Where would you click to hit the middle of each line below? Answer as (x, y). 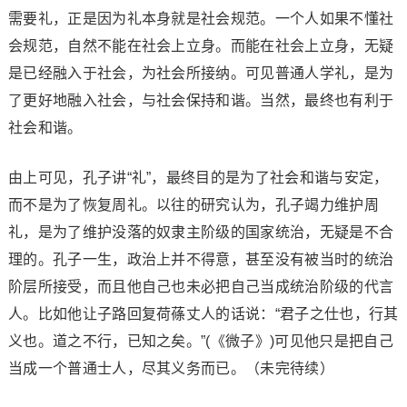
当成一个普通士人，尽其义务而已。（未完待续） (171, 368)
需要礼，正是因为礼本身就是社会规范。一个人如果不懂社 (201, 18)
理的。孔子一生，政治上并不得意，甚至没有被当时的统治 (201, 259)
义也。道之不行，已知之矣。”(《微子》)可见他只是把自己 (200, 341)
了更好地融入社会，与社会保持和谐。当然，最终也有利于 (201, 100)
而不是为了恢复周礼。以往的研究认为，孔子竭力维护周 (193, 204)
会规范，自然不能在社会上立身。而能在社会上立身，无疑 (201, 45)
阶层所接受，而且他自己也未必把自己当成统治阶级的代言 (201, 286)
